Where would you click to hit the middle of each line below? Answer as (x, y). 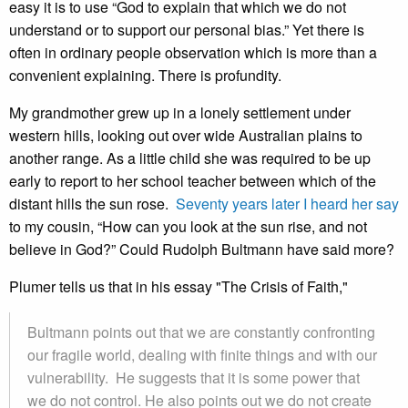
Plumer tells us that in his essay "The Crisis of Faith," (178, 286)
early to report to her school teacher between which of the (193, 181)
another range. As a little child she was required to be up (190, 158)
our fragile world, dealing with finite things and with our (202, 355)
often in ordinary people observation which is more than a (193, 52)
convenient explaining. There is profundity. (145, 75)
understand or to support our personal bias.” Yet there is (187, 30)
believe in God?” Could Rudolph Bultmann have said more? (202, 249)
